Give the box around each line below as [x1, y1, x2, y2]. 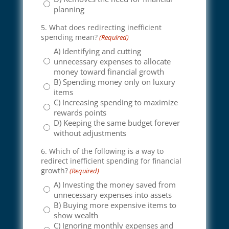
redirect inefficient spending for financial [40, 155, 181, 166]
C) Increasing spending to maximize [53, 97, 178, 107]
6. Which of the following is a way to [40, 146, 164, 156]
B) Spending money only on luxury [53, 76, 175, 87]
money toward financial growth [53, 66, 164, 77]
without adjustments [53, 127, 126, 138]
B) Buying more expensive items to [53, 199, 176, 210]
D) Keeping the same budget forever [53, 117, 180, 128]
